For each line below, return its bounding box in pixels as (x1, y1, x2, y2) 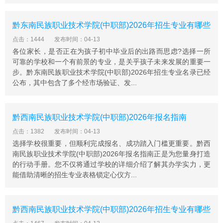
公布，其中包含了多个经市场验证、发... (12, 79, 137, 87)
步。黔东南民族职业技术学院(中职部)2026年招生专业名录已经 (12, 68, 211, 76)
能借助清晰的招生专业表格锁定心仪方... (12, 171, 137, 179)
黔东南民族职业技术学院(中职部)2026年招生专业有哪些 (12, 21, 211, 29)
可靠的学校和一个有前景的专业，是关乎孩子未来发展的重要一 (12, 58, 211, 66)
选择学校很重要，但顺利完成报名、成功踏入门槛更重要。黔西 (12, 139, 211, 147)
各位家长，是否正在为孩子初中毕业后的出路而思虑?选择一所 (12, 47, 211, 55)
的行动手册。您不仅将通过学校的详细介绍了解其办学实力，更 (12, 160, 211, 168)
